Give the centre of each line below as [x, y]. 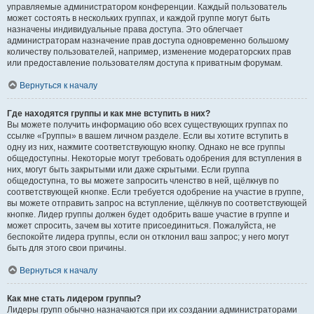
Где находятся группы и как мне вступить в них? [109, 113]
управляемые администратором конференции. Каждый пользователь [147, 7]
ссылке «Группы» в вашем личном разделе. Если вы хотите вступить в [148, 136]
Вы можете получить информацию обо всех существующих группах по [148, 124]
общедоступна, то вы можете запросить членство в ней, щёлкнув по [143, 180]
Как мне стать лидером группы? [74, 298]
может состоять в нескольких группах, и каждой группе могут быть [138, 18]
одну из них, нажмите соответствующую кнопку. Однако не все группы [146, 147]
